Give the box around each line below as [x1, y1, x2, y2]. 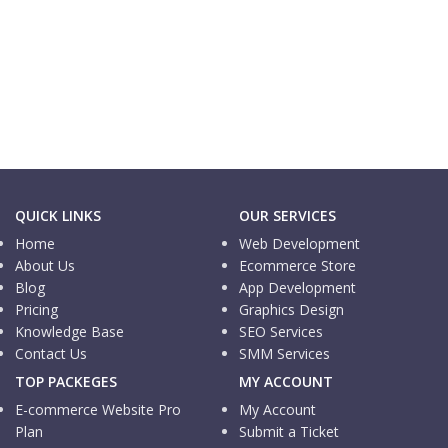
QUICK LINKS [15, 205, 101, 225]
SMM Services [239, 343, 330, 363]
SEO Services [239, 321, 323, 341]
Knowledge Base [15, 321, 124, 341]
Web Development [239, 233, 360, 253]
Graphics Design [239, 299, 344, 319]
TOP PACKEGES [15, 371, 117, 391]
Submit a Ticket [239, 421, 339, 441]
